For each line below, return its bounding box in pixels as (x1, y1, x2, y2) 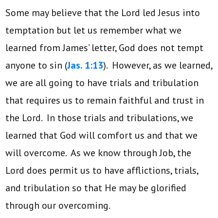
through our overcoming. (5, 199, 111, 212)
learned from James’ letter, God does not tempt (5, 41, 204, 54)
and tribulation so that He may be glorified (5, 181, 187, 194)
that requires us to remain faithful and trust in (5, 93, 204, 107)
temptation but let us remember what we (5, 23, 182, 36)
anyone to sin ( (5, 58, 68, 72)
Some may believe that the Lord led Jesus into (5, 6, 200, 19)
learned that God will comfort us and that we (5, 128, 198, 142)
